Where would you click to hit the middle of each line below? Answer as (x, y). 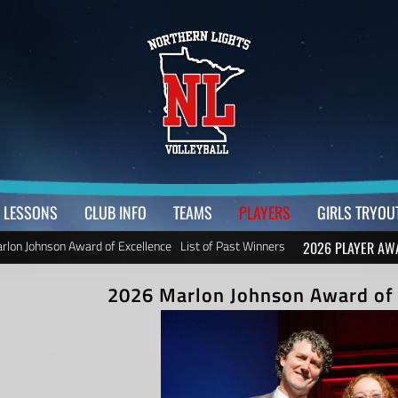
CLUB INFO (115, 212)
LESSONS (30, 212)
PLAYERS (264, 212)
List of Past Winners (232, 246)
